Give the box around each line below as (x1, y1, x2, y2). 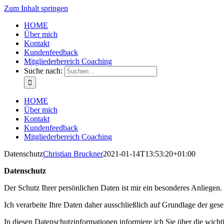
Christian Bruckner (43, 149, 103, 158)
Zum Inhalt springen (4, 4, 68, 12)
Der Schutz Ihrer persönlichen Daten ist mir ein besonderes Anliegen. (4, 183, 222, 192)
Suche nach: (24, 66, 62, 75)
